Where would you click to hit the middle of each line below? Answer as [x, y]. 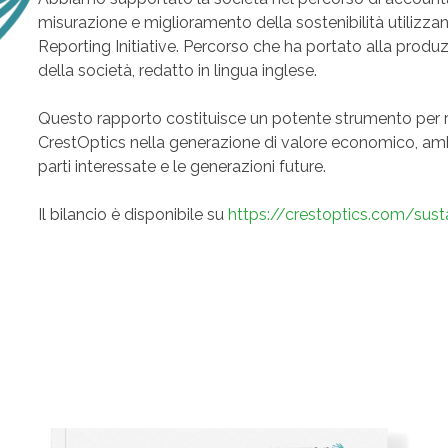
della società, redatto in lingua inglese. [177, 70]
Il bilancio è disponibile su [132, 214]
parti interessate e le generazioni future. [181, 166]
